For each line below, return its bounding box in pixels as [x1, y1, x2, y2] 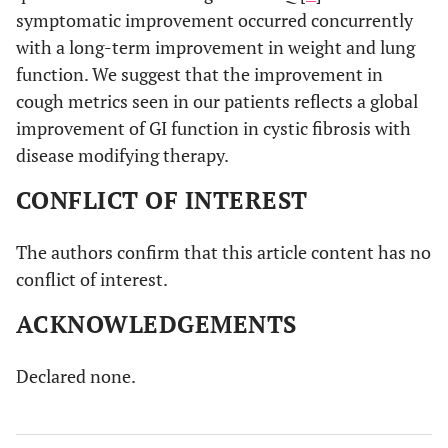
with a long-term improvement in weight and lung [16, 34, 415, 59]
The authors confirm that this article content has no [16, 239, 431, 264]
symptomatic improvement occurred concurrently [16, 7, 413, 32]
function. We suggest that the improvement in [16, 61, 383, 86]
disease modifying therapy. [16, 142, 229, 167]
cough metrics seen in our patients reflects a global [16, 88, 418, 113]
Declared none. [16, 363, 136, 388]
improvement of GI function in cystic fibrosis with [16, 115, 411, 140]
